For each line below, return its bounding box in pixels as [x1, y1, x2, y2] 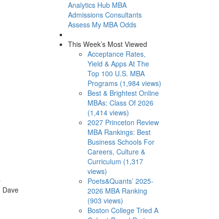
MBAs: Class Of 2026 [87, 97, 153, 108]
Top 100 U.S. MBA [87, 68, 145, 78]
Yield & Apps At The [87, 58, 149, 68]
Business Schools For [87, 136, 154, 147]
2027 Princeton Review [87, 117, 159, 127]
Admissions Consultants [67, 9, 142, 20]
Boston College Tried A [87, 205, 158, 215]
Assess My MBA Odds [67, 19, 136, 29]
